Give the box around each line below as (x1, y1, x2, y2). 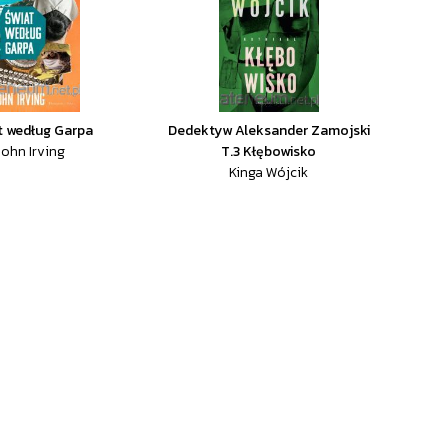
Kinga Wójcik (229, 162, 309, 183)
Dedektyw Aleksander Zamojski (167, 120, 370, 141)
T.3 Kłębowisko (221, 141, 317, 162)
